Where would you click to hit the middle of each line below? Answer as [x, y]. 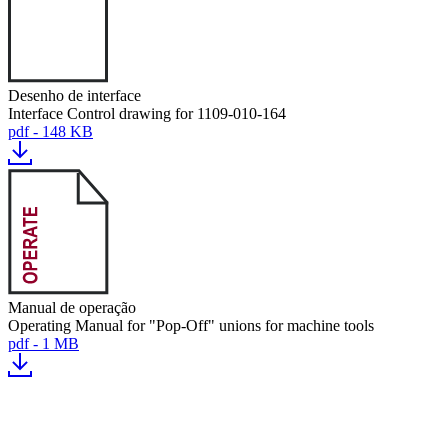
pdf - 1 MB [43, 343]
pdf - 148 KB [50, 131]
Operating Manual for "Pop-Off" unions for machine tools [191, 325]
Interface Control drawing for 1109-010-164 [147, 113]
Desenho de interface [74, 95]
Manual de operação [72, 307]
